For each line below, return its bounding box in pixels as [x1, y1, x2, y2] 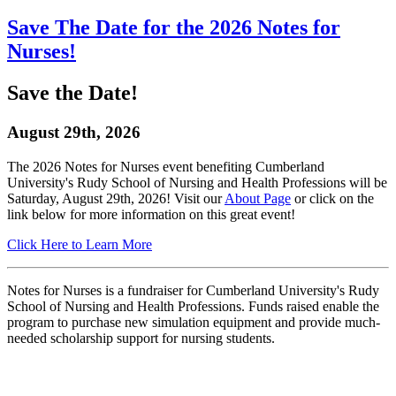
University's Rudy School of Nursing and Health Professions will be [7, 174, 387, 190]
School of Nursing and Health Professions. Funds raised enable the [7, 298, 379, 314]
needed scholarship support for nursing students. [7, 330, 275, 346]
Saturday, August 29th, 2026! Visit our [7, 190, 225, 206]
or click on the [291, 190, 374, 206]
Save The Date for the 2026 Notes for [7, 16, 340, 40]
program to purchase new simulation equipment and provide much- [7, 314, 380, 330]
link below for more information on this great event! [7, 206, 295, 222]
